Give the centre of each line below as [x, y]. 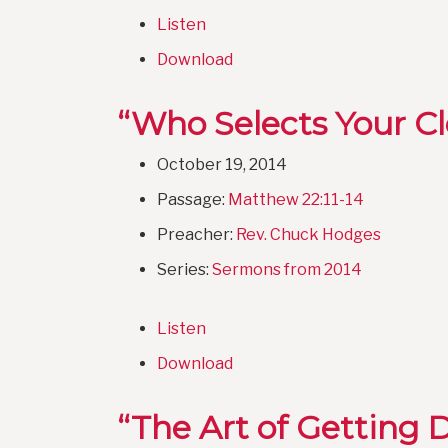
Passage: [192, 200]
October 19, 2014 [222, 165]
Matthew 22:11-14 [296, 200]
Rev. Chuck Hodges [308, 235]
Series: [184, 270]
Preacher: [196, 235]
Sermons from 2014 [287, 270]
